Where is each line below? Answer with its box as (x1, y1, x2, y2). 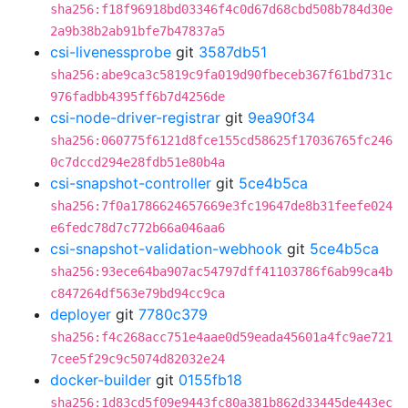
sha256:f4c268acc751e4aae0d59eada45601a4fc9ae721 (50, 330, 393, 344)
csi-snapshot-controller (50, 174, 211, 192)
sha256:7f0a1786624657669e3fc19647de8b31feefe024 (50, 199, 393, 213)
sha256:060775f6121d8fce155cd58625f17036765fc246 (50, 133, 393, 148)
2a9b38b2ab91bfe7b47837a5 (50, 24, 225, 38)
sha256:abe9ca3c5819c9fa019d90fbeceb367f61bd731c (50, 67, 393, 82)
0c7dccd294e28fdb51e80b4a (50, 155, 225, 169)
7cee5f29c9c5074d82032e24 (50, 352, 225, 366)
